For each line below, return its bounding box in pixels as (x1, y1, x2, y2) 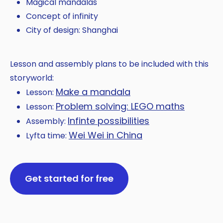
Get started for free (25, 172, 113, 185)
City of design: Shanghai (26, 24, 118, 36)
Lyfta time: (26, 129, 69, 141)
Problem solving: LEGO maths (56, 100, 185, 112)
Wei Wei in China (69, 128, 142, 141)
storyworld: (10, 72, 54, 84)
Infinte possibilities (68, 114, 149, 127)
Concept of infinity (26, 10, 98, 22)
